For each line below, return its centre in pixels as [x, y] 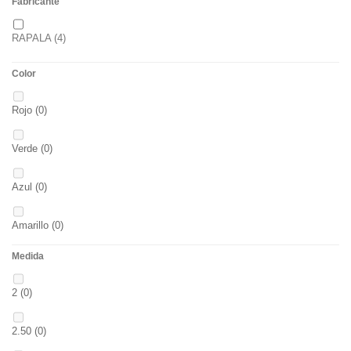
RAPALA [31, 38]
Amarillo [30, 225]
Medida [28, 256]
